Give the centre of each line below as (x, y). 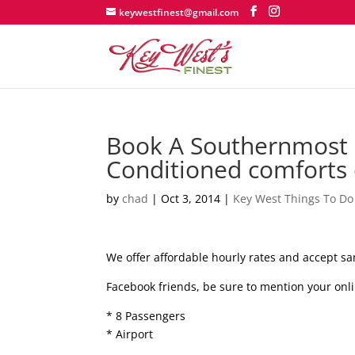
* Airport (130, 334)
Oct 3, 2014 (191, 198)
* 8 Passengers (146, 316)
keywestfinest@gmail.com (179, 12)
